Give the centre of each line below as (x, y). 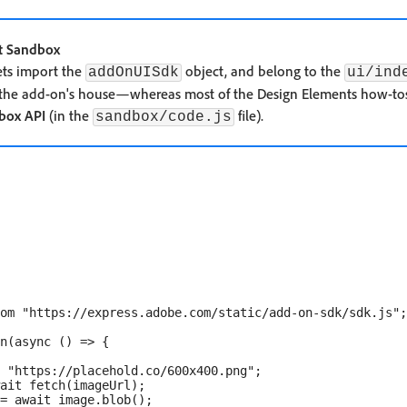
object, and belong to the (263, 71)
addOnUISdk (134, 73)
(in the (69, 115)
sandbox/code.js (164, 117)
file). (249, 115)
